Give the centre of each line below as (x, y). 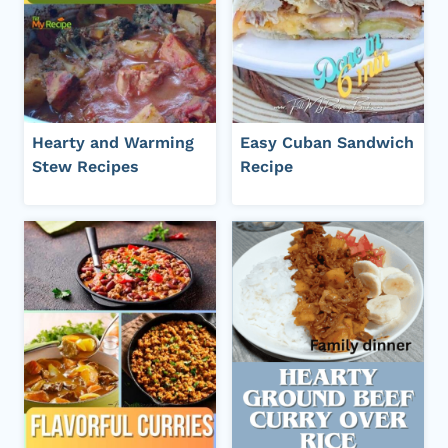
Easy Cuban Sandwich (327, 142)
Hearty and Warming (113, 142)
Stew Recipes (85, 166)
